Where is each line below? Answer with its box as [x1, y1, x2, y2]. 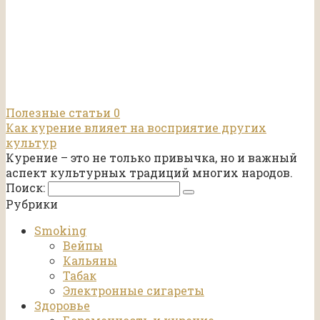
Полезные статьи [6, 105, 111, 121]
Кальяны [63, 253, 117, 269]
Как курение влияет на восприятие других [6, 120, 266, 136]
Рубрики [6, 196, 58, 212]
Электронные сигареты [63, 283, 204, 299]
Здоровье [34, 298, 90, 314]
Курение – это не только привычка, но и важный [6, 150, 297, 166]
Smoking [34, 223, 86, 239]
